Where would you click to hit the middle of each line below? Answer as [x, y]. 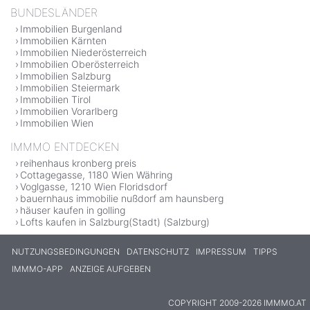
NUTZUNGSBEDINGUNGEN [66, 252]
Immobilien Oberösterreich [80, 64]
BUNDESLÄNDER [54, 13]
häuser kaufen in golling [73, 210]
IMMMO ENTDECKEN [65, 147]
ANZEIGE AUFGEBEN [110, 269]
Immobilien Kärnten [63, 41]
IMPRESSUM [221, 252]
